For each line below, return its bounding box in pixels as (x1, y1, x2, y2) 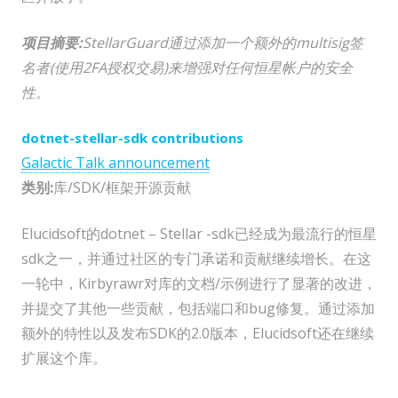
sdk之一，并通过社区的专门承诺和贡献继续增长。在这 (21, 249, 371, 269)
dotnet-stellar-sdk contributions (21, 129, 243, 147)
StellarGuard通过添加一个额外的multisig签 (83, 33, 363, 53)
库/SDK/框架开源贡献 (53, 178, 191, 198)
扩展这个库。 (21, 348, 107, 369)
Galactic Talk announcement (21, 153, 210, 173)
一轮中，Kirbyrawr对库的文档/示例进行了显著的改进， (21, 274, 377, 294)
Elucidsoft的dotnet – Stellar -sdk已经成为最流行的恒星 (21, 224, 377, 244)
